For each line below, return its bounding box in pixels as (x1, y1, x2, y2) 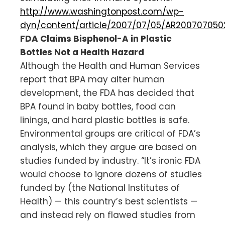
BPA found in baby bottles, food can (20, 100, 176, 113)
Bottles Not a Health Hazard (20, 46, 144, 58)
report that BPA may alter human (20, 73, 165, 85)
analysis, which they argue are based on (20, 141, 197, 153)
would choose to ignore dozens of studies (20, 168, 202, 180)
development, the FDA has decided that (20, 86, 194, 99)
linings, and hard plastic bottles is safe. (20, 114, 189, 126)
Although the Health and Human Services (20, 59, 200, 72)
